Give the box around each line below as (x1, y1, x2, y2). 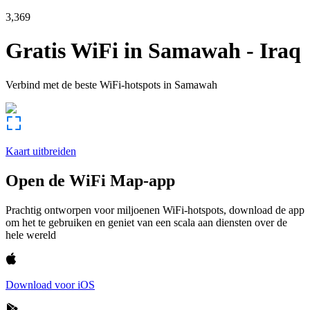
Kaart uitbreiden (6, 145, 76, 157)
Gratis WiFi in (6, 38, 143, 64)
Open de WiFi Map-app (6, 171, 175, 190)
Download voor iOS (6, 278, 95, 291)
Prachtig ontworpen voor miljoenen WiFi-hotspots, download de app (6, 203, 304, 216)
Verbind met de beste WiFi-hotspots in (6, 78, 172, 91)
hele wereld (6, 228, 56, 241)
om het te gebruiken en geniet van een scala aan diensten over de (6, 216, 287, 228)
